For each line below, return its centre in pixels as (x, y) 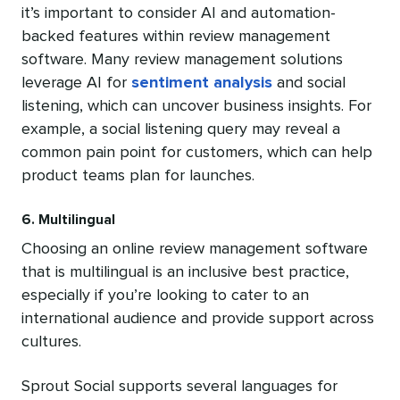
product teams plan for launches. (138, 175)
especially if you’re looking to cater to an (165, 295)
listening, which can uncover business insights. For (196, 106)
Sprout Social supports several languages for (179, 386)
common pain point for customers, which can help (197, 152)
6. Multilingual (68, 219)
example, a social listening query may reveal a (181, 129)
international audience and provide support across (198, 318)
